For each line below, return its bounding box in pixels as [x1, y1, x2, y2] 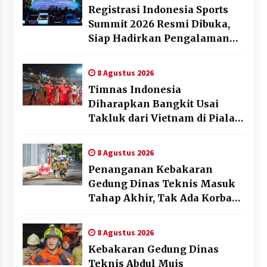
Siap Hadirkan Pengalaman [88, 32, 229, 45]
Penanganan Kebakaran [88, 163, 213, 176]
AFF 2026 [88, 126, 135, 139]
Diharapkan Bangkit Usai [88, 98, 219, 110]
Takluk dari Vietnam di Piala [88, 112, 235, 125]
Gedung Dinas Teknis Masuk [88, 178, 235, 190]
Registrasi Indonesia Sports [88, 4, 228, 16]
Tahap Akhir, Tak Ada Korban [88, 192, 239, 204]
